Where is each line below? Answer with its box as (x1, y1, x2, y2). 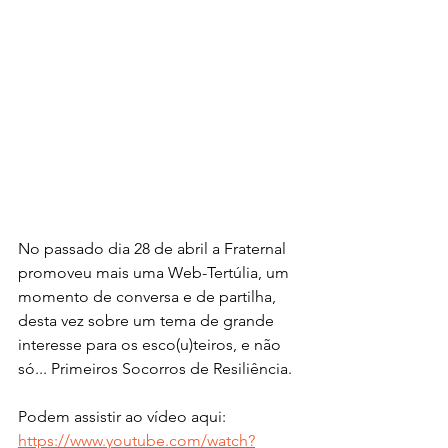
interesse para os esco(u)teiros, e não (18, 335, 285, 355)
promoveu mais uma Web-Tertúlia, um (18, 263, 293, 283)
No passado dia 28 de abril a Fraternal (18, 239, 290, 259)
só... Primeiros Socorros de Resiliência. (18, 359, 292, 379)
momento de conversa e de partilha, (18, 287, 280, 307)
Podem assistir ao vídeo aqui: (18, 407, 226, 427)
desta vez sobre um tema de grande (18, 311, 278, 331)
